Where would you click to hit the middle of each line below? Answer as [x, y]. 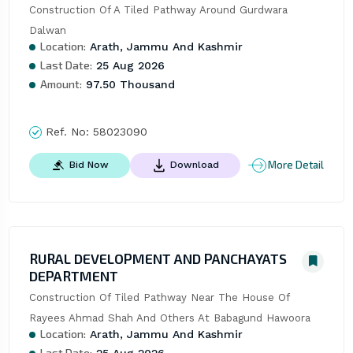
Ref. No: [67, 131]
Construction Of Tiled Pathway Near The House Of [159, 297]
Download [194, 164]
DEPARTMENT [73, 275]
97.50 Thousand [128, 84]
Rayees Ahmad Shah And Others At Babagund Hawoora [169, 318]
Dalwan [47, 30]
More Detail [296, 165]
